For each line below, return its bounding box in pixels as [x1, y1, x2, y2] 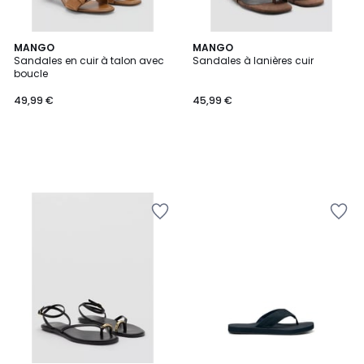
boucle [14, 67, 48, 80]
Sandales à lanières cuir [193, 54, 314, 67]
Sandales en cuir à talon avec [14, 54, 164, 67]
